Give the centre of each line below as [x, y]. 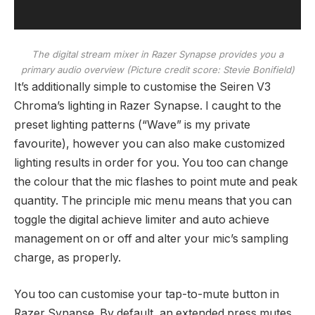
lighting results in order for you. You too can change [151, 163]
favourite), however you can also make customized [149, 144]
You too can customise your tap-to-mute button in [147, 294]
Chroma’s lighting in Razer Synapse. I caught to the [148, 106]
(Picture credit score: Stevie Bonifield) [210, 70]
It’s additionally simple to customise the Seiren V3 [142, 87]
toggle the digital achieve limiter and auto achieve [142, 220]
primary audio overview [73, 70]
